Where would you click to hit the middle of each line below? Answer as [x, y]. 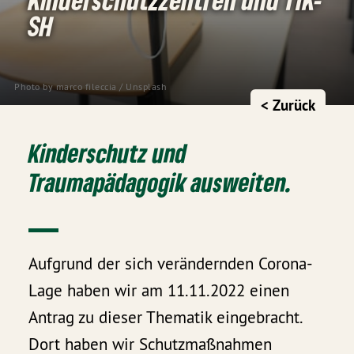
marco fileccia [86, 87]
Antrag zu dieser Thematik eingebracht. [166, 317]
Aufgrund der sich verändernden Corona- [171, 263]
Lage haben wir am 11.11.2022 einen [159, 290]
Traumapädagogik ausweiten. [161, 182]
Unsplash [146, 87]
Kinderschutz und [108, 153]
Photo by [35, 87]
